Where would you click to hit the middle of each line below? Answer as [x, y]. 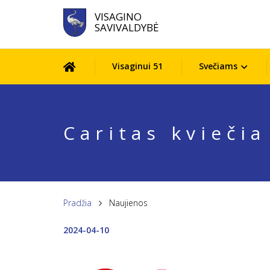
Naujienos [128, 203]
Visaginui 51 [137, 66]
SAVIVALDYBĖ [126, 27]
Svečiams [218, 66]
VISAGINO [118, 17]
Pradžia [77, 203]
